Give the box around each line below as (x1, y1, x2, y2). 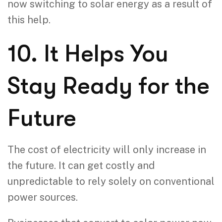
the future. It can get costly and (7, 159, 155, 171)
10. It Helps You (7, 40, 168, 67)
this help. (7, 13, 51, 26)
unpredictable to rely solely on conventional (7, 175, 215, 187)
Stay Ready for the (7, 72, 210, 100)
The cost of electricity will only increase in (7, 143, 206, 156)
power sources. (7, 191, 78, 203)
